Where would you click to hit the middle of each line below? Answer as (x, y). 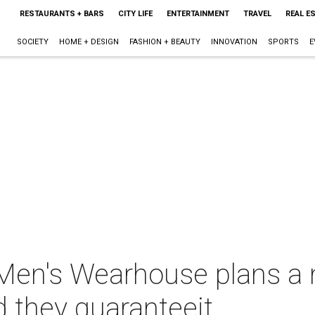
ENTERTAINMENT (198, 14)
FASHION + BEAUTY (165, 42)
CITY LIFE (135, 14)
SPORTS (283, 42)
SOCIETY (32, 42)
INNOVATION (234, 42)
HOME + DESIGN (89, 42)
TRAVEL (257, 14)
